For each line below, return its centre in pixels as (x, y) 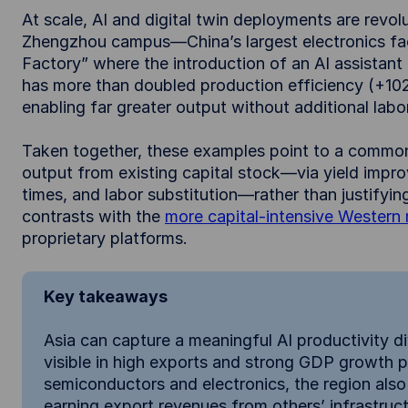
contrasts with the (93, 216)
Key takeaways (106, 296)
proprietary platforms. (105, 238)
